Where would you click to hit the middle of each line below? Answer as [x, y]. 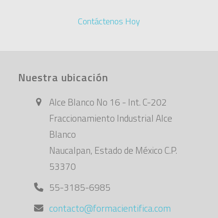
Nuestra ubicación [64, 77]
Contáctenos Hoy [109, 21]
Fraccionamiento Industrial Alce [111, 118]
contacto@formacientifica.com [110, 208]
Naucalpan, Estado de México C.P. [113, 150]
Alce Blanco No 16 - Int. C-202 [108, 102]
